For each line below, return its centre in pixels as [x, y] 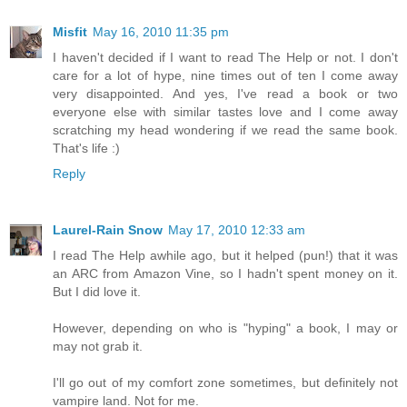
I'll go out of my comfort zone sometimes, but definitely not [225, 382]
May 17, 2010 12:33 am [237, 229]
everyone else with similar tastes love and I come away [225, 111]
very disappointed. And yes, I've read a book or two [225, 93]
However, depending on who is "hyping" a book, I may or [225, 328]
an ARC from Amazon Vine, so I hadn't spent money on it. [225, 273]
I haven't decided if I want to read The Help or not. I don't [225, 57]
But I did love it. [97, 291]
